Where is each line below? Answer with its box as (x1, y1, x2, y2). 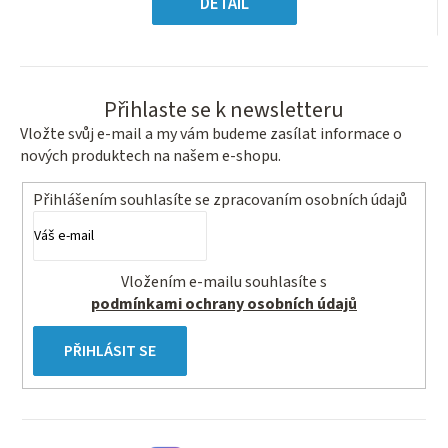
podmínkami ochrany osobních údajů (91, 292, 357, 315)
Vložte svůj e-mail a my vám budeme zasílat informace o (20, 123, 402, 146)
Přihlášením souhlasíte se (33, 188, 213, 211)
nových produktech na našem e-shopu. (20, 145, 281, 168)
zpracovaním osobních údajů (213, 188, 407, 211)
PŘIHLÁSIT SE (64, 339, 156, 362)
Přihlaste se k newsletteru (104, 94, 344, 127)
